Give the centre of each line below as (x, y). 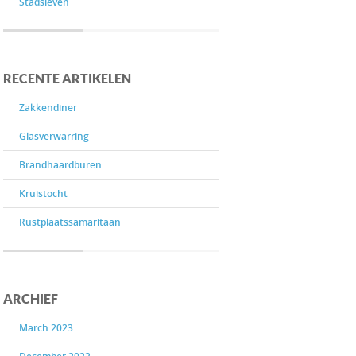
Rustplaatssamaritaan (70, 222)
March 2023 (46, 328)
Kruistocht (43, 193)
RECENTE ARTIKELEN (67, 79)
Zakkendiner (48, 108)
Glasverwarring (54, 136)
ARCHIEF (31, 299)
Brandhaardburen (60, 165)
